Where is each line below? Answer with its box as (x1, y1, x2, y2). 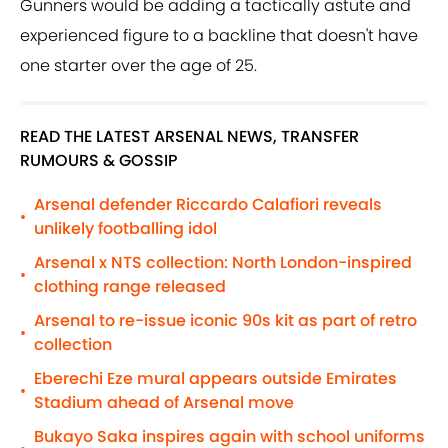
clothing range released (34, 275, 226, 299)
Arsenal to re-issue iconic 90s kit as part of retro (34, 309, 417, 333)
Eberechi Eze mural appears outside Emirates (34, 367, 397, 391)
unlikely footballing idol (34, 217, 217, 241)
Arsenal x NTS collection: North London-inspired (34, 251, 412, 275)
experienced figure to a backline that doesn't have (20, 24, 418, 48)
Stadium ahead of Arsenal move (34, 391, 294, 415)
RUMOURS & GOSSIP (20, 149, 178, 173)
